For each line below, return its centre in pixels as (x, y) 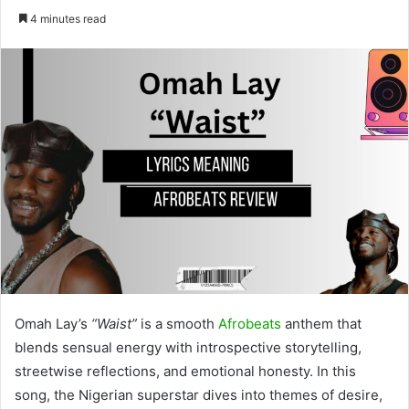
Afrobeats (250, 323)
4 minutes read (67, 19)
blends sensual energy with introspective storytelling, (188, 347)
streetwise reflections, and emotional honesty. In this (185, 371)
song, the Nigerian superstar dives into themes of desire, (199, 394)
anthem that (321, 323)
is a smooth (178, 323)
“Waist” (114, 323)
